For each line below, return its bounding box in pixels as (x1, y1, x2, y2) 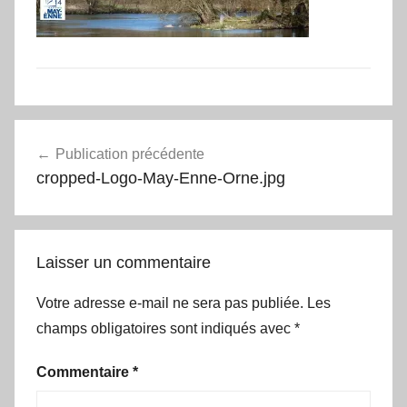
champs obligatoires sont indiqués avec (36, 320, 294, 336)
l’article (14, 186, 94, 214)
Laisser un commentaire (36, 253, 211, 272)
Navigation (14, 121, 134, 149)
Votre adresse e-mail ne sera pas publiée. (36, 294, 303, 311)
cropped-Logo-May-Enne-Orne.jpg (36, 168, 285, 187)
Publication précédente (55, 145, 204, 162)
